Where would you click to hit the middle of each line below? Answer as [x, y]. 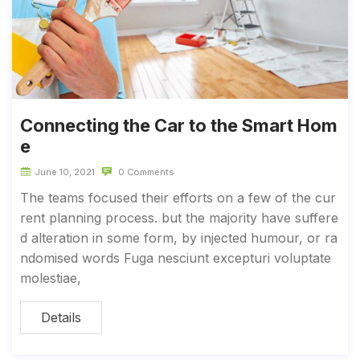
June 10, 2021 [65, 172]
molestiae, [51, 278]
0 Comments [145, 172]
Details [61, 317]
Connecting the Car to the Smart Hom [179, 125]
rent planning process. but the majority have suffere [179, 217]
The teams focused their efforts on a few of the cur [178, 197]
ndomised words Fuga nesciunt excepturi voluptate [176, 258]
